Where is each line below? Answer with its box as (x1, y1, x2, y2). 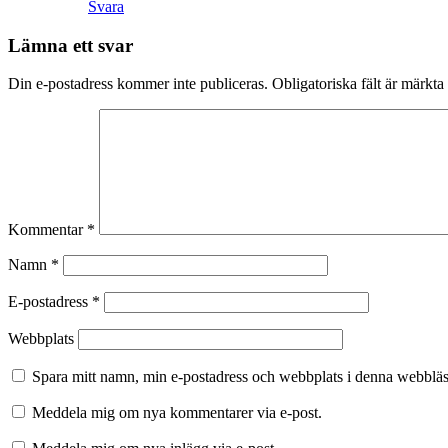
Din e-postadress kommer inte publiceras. (8, 75, 268, 93)
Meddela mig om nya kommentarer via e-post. (32, 404, 322, 422)
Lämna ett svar (8, 34, 133, 56)
